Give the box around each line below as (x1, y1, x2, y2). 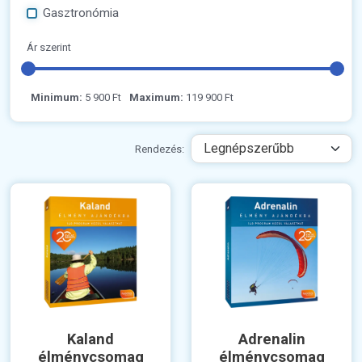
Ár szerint (27, 41, 71, 54)
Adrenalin (238, 330, 305, 348)
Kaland (67, 330, 114, 348)
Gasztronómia (42, 6, 119, 21)
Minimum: (31, 91, 82, 104)
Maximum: (129, 91, 183, 104)
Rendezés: (135, 142, 184, 155)
